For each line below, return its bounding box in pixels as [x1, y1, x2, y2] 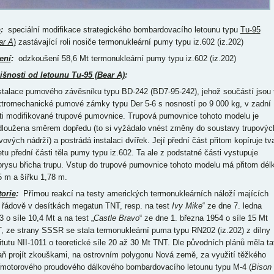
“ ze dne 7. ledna [202, 201, 262, 210]
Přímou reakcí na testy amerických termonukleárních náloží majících [18, 189, 268, 198]
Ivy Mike [171, 201, 202, 210]
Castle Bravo [93, 213, 139, 223]
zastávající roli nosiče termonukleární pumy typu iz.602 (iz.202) [15, 37, 243, 46]
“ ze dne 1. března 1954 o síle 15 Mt [139, 213, 268, 223]
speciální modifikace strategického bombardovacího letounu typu [2, 25, 240, 34]
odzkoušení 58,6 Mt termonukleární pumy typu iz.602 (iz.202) [13, 54, 236, 63]
